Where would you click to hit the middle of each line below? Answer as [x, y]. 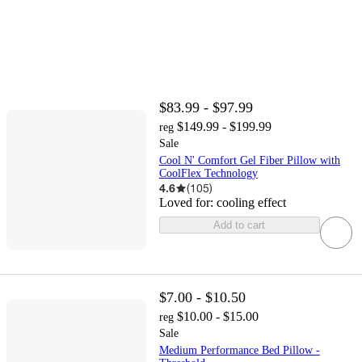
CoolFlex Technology [208, 174]
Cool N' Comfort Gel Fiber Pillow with [249, 161]
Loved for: [187, 203]
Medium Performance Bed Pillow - [239, 351]
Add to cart [240, 225]
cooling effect [251, 203]
